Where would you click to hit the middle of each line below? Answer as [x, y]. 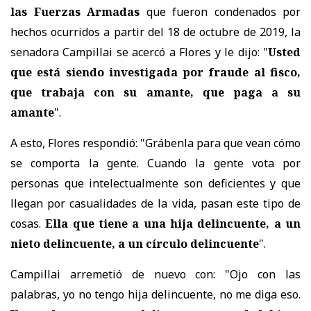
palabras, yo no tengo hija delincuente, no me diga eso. [155, 295]
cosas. [28, 224]
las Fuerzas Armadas [75, 12]
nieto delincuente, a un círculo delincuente [135, 244]
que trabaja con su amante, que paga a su [155, 93]
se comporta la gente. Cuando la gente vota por [155, 163]
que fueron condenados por [220, 12]
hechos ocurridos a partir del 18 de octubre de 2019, [151, 32]
